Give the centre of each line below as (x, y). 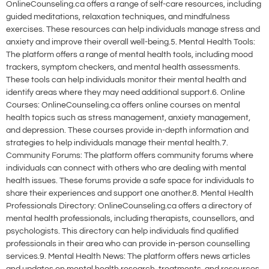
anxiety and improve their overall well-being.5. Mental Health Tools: (131, 42)
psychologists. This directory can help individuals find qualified (122, 231)
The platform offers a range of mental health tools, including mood (129, 55)
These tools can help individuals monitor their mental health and (126, 80)
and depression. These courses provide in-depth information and (127, 131)
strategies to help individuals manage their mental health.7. (117, 143)
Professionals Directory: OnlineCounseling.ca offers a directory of (129, 206)
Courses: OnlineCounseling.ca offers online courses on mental (123, 105)
